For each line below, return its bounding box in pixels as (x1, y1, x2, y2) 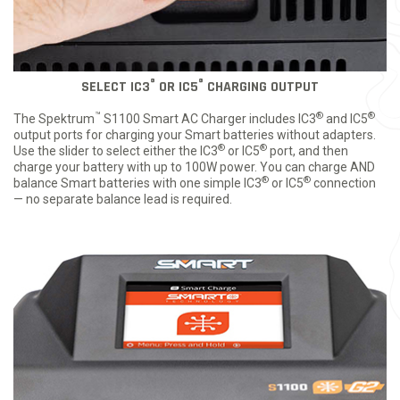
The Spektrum (13, 112, 95, 127)
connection (311, 176, 376, 191)
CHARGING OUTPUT (204, 78, 319, 97)
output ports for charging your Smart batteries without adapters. (13, 128, 376, 143)
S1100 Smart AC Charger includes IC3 (101, 112, 316, 127)
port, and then (267, 144, 348, 159)
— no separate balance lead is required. (13, 192, 232, 207)
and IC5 (323, 112, 368, 127)
